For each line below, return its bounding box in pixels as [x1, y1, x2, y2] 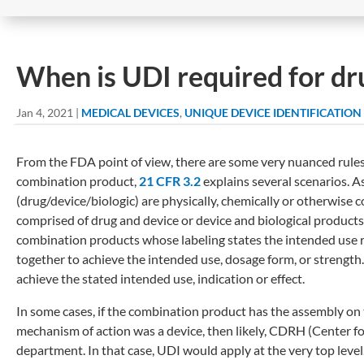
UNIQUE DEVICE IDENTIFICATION [184, 105, 362, 119]
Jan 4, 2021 [16, 105, 73, 119]
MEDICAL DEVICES [81, 105, 180, 119]
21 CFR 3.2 [139, 172, 201, 188]
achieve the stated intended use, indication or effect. [16, 270, 305, 286]
